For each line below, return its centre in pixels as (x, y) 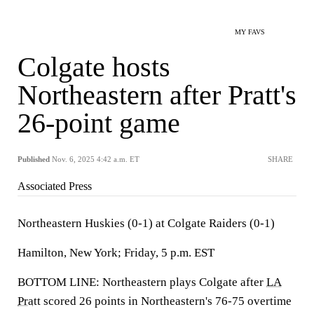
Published (34, 159)
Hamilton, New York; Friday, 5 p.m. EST (116, 253)
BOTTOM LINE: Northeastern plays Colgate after (142, 282)
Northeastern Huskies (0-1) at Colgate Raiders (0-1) (146, 223)
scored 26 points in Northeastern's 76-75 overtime (166, 301)
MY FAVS (250, 32)
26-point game (99, 123)
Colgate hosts (94, 67)
